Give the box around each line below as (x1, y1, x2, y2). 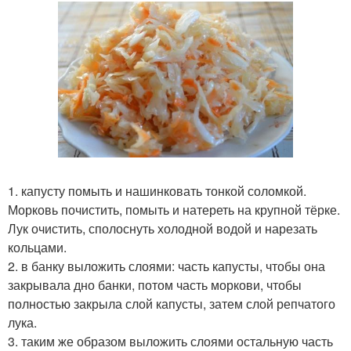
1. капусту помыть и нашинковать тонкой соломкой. (8, 181, 306, 200)
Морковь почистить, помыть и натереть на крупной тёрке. (8, 200, 340, 219)
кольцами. (8, 237, 67, 256)
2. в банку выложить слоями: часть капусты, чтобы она (8, 256, 325, 275)
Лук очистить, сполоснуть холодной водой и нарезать (8, 219, 317, 237)
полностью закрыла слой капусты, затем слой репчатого (8, 294, 335, 313)
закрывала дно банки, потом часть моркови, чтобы (8, 275, 302, 294)
